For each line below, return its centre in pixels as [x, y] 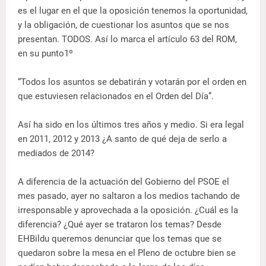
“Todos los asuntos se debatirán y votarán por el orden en [132, 82]
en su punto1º [45, 54]
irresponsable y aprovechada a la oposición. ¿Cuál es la [128, 210]
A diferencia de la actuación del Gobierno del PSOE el [123, 182]
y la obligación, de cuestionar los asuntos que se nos [123, 25]
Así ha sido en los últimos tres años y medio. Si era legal [131, 125]
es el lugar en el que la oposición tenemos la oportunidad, [133, 11]
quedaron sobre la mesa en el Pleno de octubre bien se [127, 253]
